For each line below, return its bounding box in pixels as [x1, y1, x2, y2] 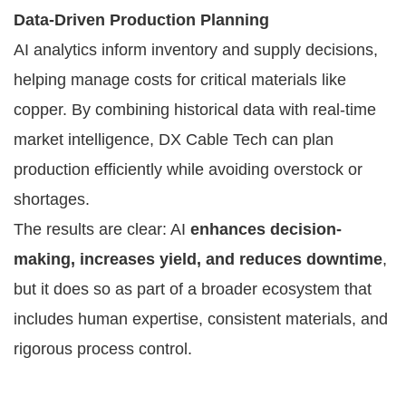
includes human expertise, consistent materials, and [14, 309, 388, 328]
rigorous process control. [14, 339, 192, 358]
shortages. [14, 189, 90, 208]
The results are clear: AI [14, 219, 190, 238]
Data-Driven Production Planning [14, 10, 269, 29]
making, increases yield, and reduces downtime [14, 249, 382, 268]
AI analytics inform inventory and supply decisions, [14, 40, 378, 59]
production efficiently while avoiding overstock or [14, 159, 362, 179]
